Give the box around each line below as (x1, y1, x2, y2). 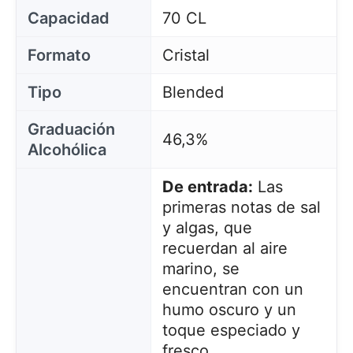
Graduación (28, 120, 115, 139)
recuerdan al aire (162, 239, 288, 258)
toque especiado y (162, 321, 300, 340)
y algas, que (162, 218, 252, 237)
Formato (28, 46, 91, 65)
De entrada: (162, 177, 253, 196)
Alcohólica (28, 140, 106, 159)
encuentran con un (162, 280, 303, 299)
